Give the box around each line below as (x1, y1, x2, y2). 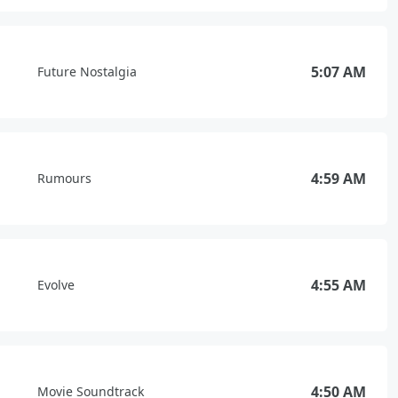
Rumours (37, 170, 92, 187)
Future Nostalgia (37, 63, 137, 80)
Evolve (37, 276, 75, 293)
